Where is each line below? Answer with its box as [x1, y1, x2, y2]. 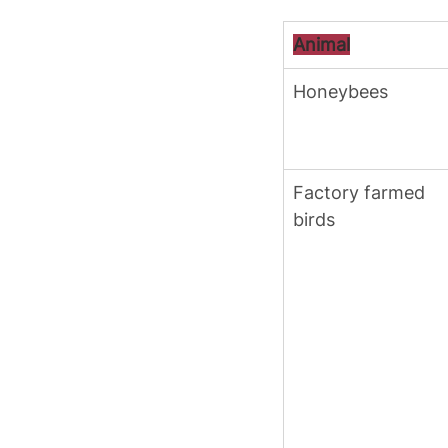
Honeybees [293, 81, 388, 103]
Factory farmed [293, 182, 430, 204]
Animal [293, 34, 350, 56]
